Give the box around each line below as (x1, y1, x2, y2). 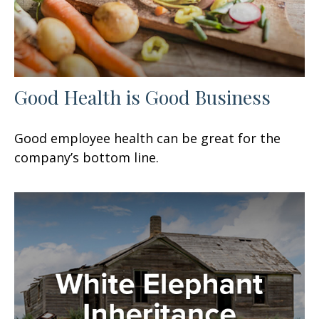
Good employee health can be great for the (14, 129, 281, 147)
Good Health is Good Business (14, 83, 271, 110)
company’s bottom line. (14, 148, 159, 166)
